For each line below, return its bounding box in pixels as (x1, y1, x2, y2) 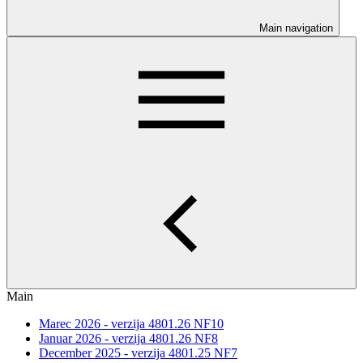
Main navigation (259, 22, 333, 34)
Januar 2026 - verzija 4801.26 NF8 (39, 331, 218, 345)
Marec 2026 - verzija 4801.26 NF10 (39, 317, 224, 331)
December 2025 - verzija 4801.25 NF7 (39, 346, 237, 360)
